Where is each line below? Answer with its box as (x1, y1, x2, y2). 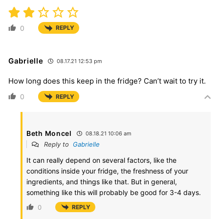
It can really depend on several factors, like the (26, 155, 176, 164)
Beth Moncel (26, 129, 72, 137)
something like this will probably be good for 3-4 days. (26, 188, 201, 197)
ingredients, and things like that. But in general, (26, 177, 177, 186)
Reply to (42, 140, 73, 148)
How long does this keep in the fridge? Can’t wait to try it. (8, 76, 206, 86)
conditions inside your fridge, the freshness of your (26, 166, 188, 175)
